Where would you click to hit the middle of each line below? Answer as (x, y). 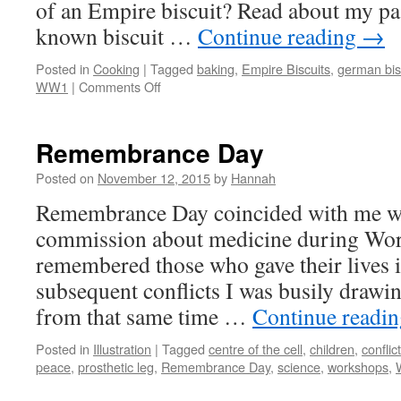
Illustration (122, 349)
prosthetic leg (116, 367)
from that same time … (144, 316)
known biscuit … (117, 36)
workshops (358, 367)
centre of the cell (256, 349)
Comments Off (120, 86)
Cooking (116, 68)
